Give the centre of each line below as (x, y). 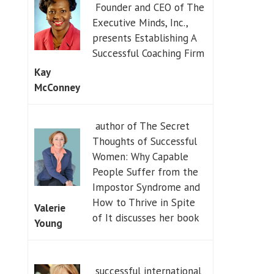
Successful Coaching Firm (148, 53)
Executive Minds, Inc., (140, 22)
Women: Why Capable (140, 156)
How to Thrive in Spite (143, 202)
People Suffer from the (145, 172)
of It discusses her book (146, 217)
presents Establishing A (144, 38)
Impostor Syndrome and (146, 187)
